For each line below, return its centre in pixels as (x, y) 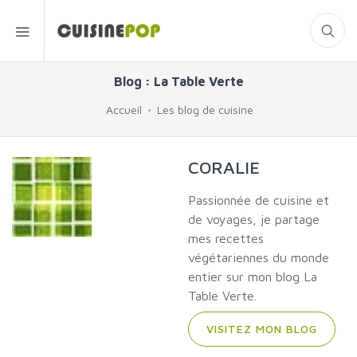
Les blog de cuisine (205, 110)
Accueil (124, 110)
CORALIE (224, 167)
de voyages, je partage (254, 219)
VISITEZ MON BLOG (262, 329)
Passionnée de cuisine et (259, 200)
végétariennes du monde (259, 257)
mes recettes (226, 238)
